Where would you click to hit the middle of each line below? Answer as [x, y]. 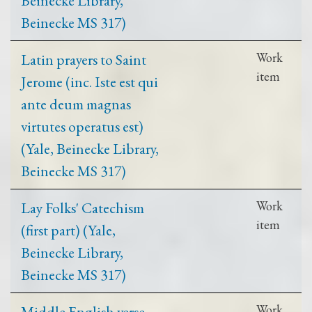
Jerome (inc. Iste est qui [89, 81]
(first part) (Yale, [68, 229]
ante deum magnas [76, 103]
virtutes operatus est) [82, 126]
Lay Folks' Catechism [83, 207]
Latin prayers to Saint [84, 59]
